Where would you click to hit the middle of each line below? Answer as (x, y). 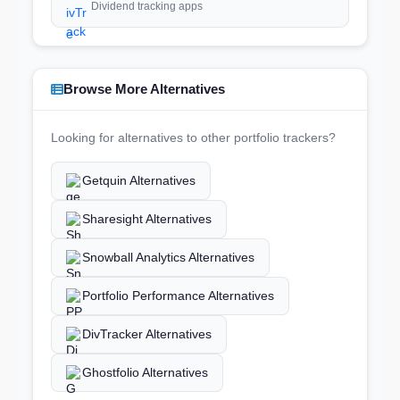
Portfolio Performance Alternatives (178, 296)
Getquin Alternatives (139, 180)
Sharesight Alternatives (147, 219)
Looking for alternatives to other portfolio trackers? (193, 137)
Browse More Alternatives (144, 89)
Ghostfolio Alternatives (145, 372)
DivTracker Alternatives (147, 334)
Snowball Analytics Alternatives (168, 257)
